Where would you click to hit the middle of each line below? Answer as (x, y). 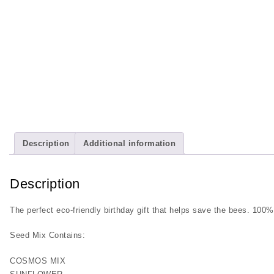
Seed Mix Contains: (47, 235)
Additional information (129, 143)
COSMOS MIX (38, 261)
